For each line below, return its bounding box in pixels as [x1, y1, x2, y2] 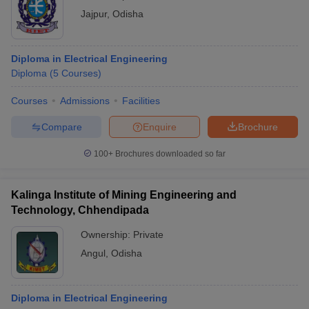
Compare [41, 121, 82, 132]
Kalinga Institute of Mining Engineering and [11, 189, 237, 201]
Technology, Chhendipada [11, 204, 149, 216]
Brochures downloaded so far [113, 149, 226, 159]
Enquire [143, 121, 177, 132]
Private [133, 229, 163, 240]
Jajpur [81, 8, 107, 19]
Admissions [60, 95, 110, 106]
